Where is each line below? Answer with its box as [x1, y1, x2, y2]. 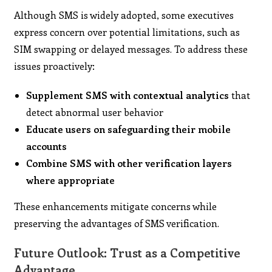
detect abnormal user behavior [26, 105, 164, 118]
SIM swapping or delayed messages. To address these [14, 42, 248, 55]
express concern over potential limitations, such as [14, 25, 240, 38]
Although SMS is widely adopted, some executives [14, 8, 234, 21]
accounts [26, 139, 67, 152]
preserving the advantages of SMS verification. [14, 216, 220, 229]
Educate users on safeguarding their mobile [26, 122, 231, 135]
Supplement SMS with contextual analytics [26, 88, 229, 101]
